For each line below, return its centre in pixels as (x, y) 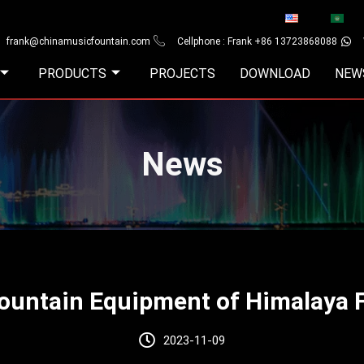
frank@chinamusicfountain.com (78, 41)
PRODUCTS (72, 74)
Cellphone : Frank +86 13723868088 (257, 41)
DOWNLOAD (275, 74)
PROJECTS (182, 74)
